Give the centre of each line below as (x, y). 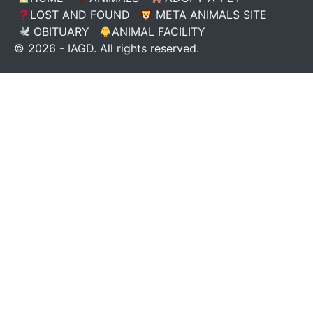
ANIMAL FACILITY (158, 31)
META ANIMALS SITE (209, 15)
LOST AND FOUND (80, 15)
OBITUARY (59, 31)
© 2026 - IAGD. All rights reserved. (107, 48)
